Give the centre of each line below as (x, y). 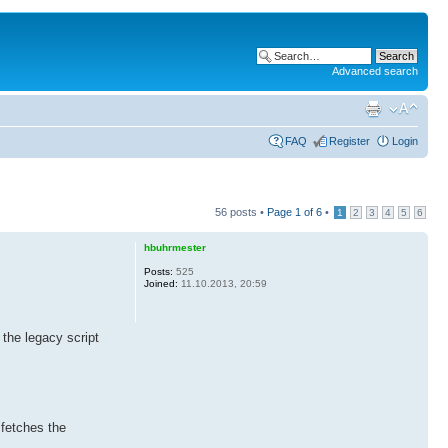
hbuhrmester (174, 247)
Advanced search (375, 71)
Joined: (160, 283)
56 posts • (241, 211)
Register (349, 140)
